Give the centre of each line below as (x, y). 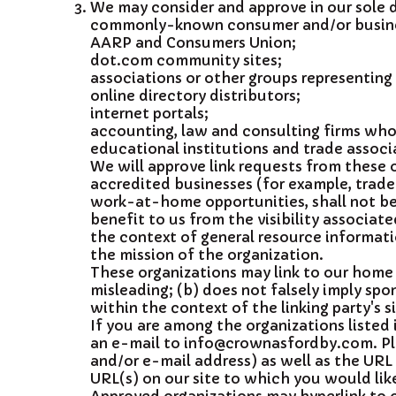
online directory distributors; (195, 95)
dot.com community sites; (186, 60)
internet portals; (149, 113)
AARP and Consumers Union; (193, 42)
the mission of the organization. (207, 255)
